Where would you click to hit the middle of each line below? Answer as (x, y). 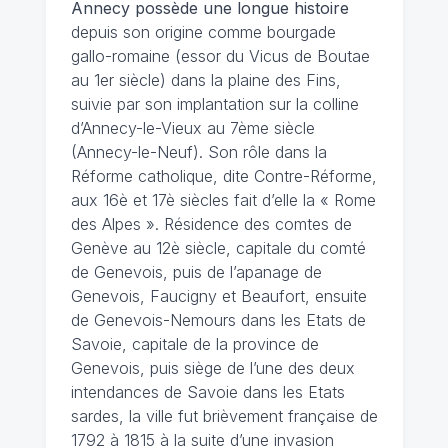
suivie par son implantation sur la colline (214, 103)
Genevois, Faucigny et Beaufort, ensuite (218, 295)
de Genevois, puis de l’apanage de (196, 271)
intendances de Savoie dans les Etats (207, 391)
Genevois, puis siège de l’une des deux (212, 367)
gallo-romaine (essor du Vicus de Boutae (220, 55)
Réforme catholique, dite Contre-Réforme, (223, 175)
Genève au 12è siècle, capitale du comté (218, 247)
